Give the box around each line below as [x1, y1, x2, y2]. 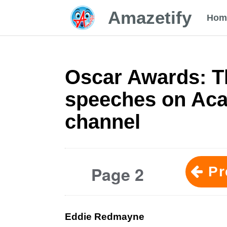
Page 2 [91, 163, 144, 186]
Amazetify [108, 8, 192, 27]
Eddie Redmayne [64, 211, 144, 222]
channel [64, 110, 140, 133]
